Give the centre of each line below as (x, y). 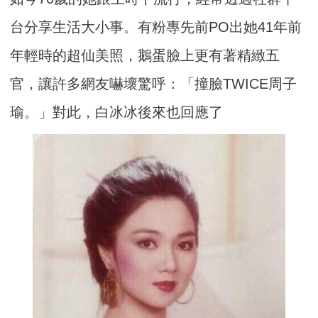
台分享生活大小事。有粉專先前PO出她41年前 (156, 27)
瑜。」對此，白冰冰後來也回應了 (117, 113)
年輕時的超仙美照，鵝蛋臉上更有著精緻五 (145, 56)
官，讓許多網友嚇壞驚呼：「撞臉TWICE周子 (154, 84)
